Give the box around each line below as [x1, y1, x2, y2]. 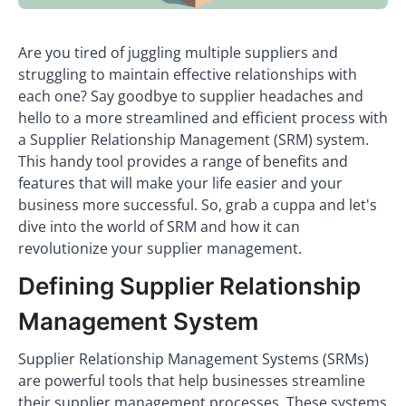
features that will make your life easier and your [18, 173, 343, 193]
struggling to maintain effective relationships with [18, 64, 357, 84]
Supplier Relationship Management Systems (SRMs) [18, 349, 369, 369]
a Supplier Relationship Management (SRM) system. [18, 130, 369, 150]
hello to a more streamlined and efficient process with [18, 108, 388, 128]
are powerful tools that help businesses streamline [18, 371, 365, 391]
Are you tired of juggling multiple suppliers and [18, 43, 338, 63]
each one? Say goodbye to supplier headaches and [18, 86, 363, 106]
